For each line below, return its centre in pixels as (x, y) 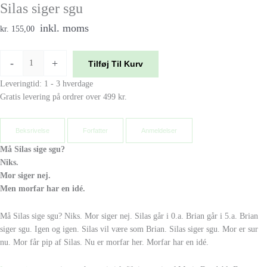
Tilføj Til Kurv (115, 64)
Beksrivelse (32, 130)
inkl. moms (64, 28)
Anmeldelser (159, 130)
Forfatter (95, 130)
